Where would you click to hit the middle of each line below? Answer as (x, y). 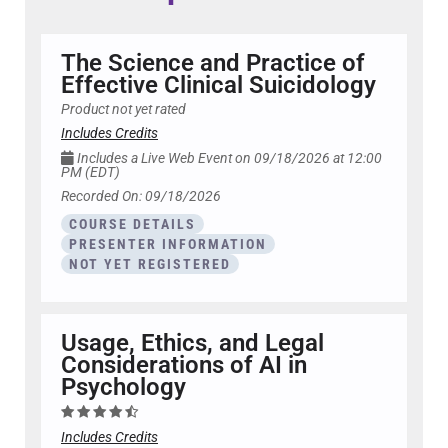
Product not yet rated (123, 110)
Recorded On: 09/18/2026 (141, 197)
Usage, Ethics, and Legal (192, 343)
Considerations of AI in (184, 365)
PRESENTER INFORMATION (168, 244)
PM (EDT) (90, 173)
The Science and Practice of (213, 63)
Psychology (123, 387)
